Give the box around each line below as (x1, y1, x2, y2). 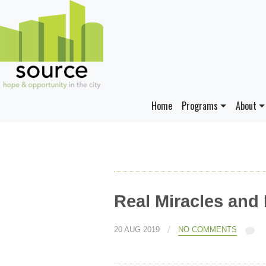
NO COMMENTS (178, 225, 237, 234)
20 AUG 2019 (114, 225, 160, 234)
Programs (182, 99, 218, 113)
